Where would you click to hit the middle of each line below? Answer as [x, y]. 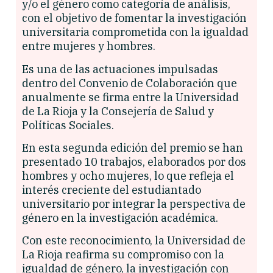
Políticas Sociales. [68, 125]
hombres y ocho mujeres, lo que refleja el [128, 176]
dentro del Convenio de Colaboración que [129, 83]
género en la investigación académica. [120, 218]
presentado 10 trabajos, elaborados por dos [134, 162]
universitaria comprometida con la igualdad [135, 32]
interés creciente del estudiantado [112, 190]
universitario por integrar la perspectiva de [134, 204]
